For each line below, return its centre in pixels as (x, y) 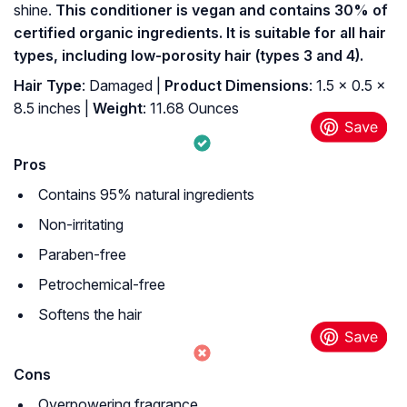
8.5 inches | (51, 109)
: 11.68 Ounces (191, 109)
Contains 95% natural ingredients (146, 195)
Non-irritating (81, 225)
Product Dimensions (235, 86)
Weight (116, 109)
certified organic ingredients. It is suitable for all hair (200, 33)
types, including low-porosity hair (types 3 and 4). (189, 56)
